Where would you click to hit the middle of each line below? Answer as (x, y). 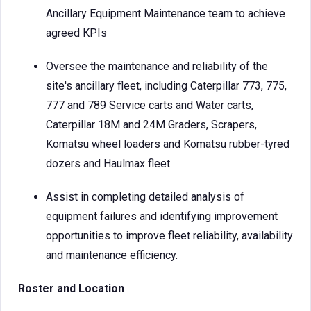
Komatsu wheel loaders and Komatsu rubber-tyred (168, 144)
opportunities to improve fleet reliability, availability (169, 236)
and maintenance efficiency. (112, 255)
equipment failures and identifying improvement (162, 216)
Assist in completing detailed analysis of (145, 197)
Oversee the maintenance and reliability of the (157, 66)
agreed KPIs (76, 33)
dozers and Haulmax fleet (108, 163)
